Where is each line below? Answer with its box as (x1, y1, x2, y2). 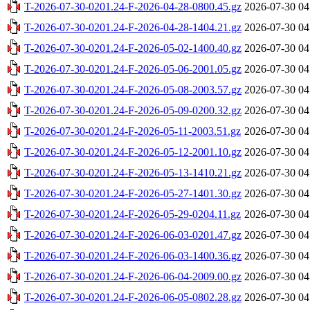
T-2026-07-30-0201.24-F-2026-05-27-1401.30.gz (24, 187, 241, 199)
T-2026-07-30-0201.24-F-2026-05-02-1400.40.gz (24, 42, 241, 54)
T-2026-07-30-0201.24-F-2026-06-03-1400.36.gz (24, 249, 241, 262)
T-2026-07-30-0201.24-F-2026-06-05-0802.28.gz (24, 291, 241, 303)
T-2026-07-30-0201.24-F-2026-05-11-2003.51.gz (24, 125, 241, 137)
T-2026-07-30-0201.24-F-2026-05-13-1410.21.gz (24, 166, 241, 179)
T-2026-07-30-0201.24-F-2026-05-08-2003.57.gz (24, 83, 241, 95)
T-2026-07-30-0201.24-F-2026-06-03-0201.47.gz (24, 228, 241, 241)
